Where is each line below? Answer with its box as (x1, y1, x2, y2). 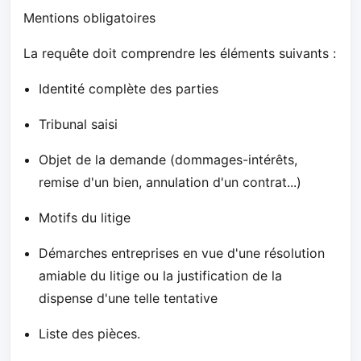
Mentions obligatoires (23, 9, 156, 26)
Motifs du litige (39, 209, 131, 226)
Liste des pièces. (39, 325, 141, 342)
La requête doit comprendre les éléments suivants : (23, 44, 336, 61)
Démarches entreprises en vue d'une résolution (39, 244, 326, 261)
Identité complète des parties (39, 80, 219, 97)
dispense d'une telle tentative (39, 289, 218, 306)
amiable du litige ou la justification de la (39, 267, 283, 284)
